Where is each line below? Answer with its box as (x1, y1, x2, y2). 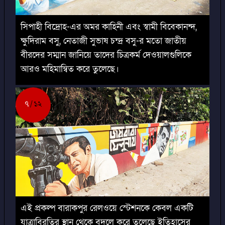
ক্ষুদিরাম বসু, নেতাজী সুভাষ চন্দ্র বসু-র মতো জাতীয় (21, 35, 186, 47)
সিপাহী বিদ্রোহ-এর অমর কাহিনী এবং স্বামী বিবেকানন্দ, (21, 21, 197, 33)
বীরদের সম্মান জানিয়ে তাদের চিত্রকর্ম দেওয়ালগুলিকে (21, 49, 191, 61)
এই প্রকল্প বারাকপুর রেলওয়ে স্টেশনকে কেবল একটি (21, 202, 193, 214)
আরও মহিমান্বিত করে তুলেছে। (21, 63, 119, 75)
